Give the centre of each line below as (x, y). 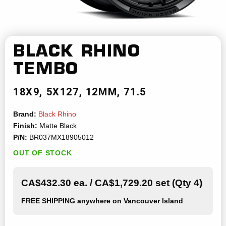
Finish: (25, 126)
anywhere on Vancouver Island (129, 201)
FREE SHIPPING (48, 201)
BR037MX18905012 (61, 138)
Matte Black (57, 126)
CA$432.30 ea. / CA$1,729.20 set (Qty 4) (112, 183)
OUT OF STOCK (43, 153)
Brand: (25, 115)
